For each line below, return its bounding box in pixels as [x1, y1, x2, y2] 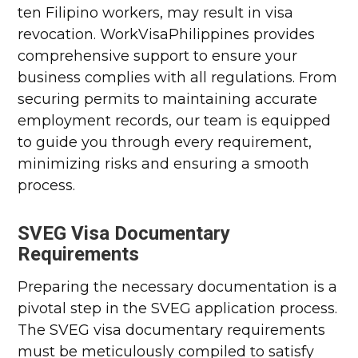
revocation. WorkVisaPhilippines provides [18, 26, 316, 43]
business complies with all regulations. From [18, 69, 338, 86]
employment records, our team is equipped [18, 112, 332, 129]
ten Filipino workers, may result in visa [18, 4, 294, 22]
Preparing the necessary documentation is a [18, 278, 338, 296]
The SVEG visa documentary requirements [18, 321, 326, 339]
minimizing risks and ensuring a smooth [18, 155, 310, 173]
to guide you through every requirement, [18, 133, 312, 151]
